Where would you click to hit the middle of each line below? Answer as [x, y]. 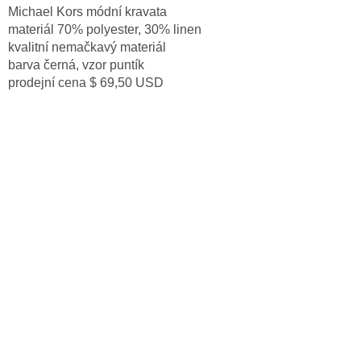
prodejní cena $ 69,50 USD [86, 82]
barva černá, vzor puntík [76, 64]
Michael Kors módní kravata [87, 11]
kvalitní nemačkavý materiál [87, 47]
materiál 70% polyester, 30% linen [105, 29]
